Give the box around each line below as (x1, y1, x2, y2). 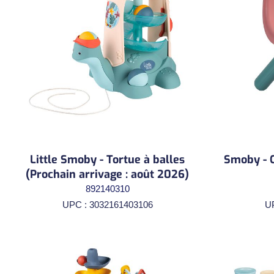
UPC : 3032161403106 (62, 199, 153, 210)
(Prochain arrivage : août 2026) (26, 166, 189, 182)
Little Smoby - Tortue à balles (30, 152, 185, 167)
